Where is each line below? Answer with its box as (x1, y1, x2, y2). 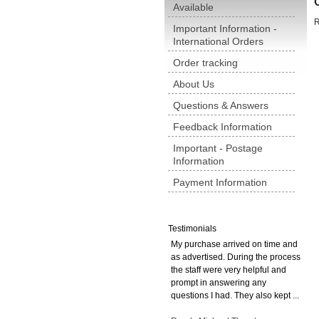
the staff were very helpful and (171, 265, 286, 275)
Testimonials (168, 224, 216, 234)
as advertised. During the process (171, 252, 300, 262)
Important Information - (173, 23, 277, 34)
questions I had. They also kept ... (171, 291, 299, 300)
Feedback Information (173, 121, 272, 132)
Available (173, 1, 214, 13)
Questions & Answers (173, 100, 268, 111)
